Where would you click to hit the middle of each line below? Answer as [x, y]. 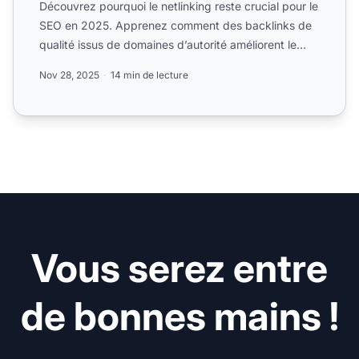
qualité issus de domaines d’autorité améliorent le [168, 45]
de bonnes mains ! [179, 317]
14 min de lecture [149, 75]
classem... [65, 64]
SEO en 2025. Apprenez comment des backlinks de [175, 26]
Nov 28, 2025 [69, 75]
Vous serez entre [179, 268]
